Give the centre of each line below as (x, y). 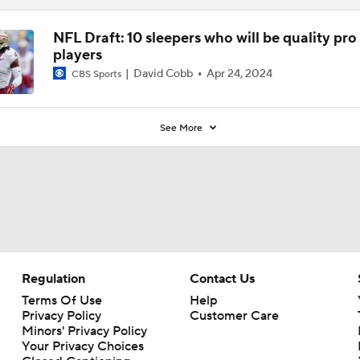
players (77, 55)
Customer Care (234, 315)
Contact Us (222, 278)
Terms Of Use (61, 300)
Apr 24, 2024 (239, 74)
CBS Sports (96, 74)
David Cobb (163, 74)
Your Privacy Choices (82, 346)
